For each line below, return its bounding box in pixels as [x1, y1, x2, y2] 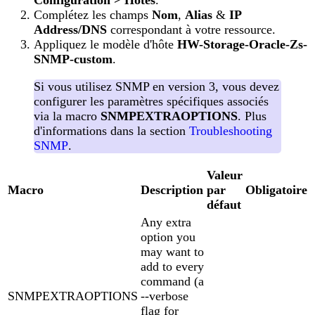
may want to [141, 244, 204, 259]
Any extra [141, 214, 191, 229]
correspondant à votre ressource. [107, 22, 276, 37]
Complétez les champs [34, 7, 152, 22]
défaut [207, 197, 241, 212]
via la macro [34, 108, 101, 123]
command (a [141, 274, 204, 288]
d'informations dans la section [34, 123, 189, 138]
